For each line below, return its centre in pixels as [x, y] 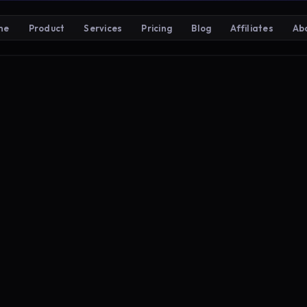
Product [47, 28]
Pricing [157, 28]
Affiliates [252, 28]
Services [103, 28]
